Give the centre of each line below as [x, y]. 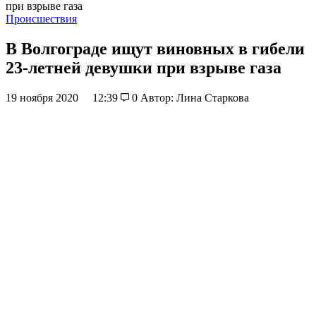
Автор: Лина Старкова [194, 97]
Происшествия [41, 19]
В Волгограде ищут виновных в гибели [155, 48]
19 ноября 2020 [43, 97]
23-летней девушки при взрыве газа [144, 67]
